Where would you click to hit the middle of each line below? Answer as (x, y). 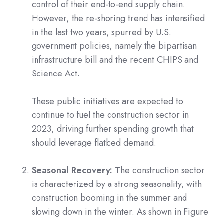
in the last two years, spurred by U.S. (101, 32)
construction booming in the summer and (109, 198)
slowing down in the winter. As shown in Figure (120, 211)
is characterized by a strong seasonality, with (117, 184)
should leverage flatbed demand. (94, 142)
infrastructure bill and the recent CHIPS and (115, 59)
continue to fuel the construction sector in (110, 115)
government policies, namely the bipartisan (114, 46)
